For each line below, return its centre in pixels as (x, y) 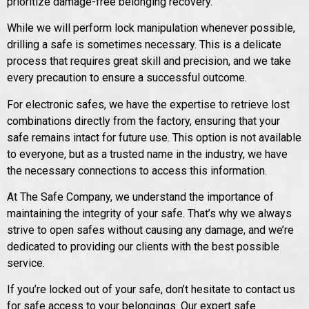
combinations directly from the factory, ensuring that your (143, 121)
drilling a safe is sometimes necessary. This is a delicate (144, 45)
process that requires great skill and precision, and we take (149, 61)
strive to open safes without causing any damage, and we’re (150, 230)
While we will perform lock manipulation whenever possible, (151, 28)
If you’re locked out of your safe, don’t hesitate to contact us (151, 290)
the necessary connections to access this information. (137, 170)
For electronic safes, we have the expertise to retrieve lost (148, 104)
